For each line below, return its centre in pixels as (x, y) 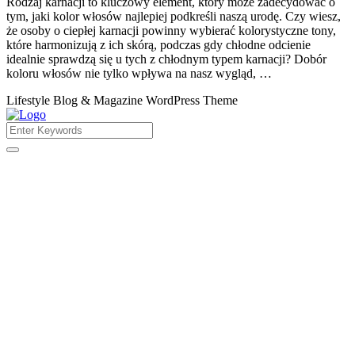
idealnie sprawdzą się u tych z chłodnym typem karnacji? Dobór (166, 59)
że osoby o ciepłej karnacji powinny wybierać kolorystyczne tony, (171, 30)
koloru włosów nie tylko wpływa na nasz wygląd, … (139, 73)
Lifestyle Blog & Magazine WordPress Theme (122, 100)
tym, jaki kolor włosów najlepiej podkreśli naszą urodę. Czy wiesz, (174, 16)
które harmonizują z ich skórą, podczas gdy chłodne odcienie (158, 44)
